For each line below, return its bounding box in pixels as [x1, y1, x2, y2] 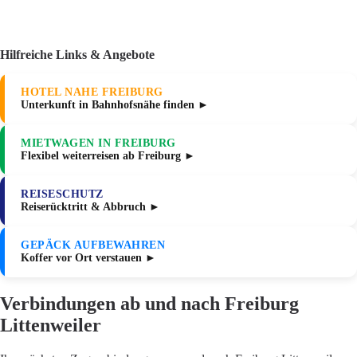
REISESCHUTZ [21, 188, 104, 201]
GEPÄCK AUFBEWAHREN [21, 239, 165, 252]
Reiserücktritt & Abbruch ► [21, 201, 160, 214]
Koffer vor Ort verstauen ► [21, 252, 156, 265]
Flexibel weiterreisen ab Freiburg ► [21, 150, 195, 163]
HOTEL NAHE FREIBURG [21, 86, 163, 99]
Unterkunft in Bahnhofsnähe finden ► [21, 99, 209, 112]
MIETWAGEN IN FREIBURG [21, 137, 176, 150]
